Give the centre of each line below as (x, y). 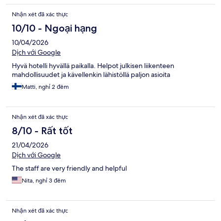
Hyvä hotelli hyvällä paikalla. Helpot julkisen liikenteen (93, 66)
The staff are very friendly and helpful (69, 168)
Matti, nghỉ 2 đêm (45, 87)
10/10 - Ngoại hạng (55, 28)
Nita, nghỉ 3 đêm (44, 181)
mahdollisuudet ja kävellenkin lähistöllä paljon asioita (91, 75)
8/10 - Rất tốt (42, 131)
